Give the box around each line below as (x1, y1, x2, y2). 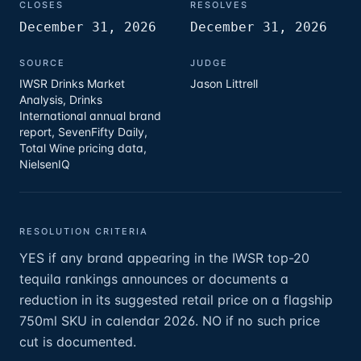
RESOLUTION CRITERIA (19, 226, 148, 237)
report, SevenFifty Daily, (19, 125, 147, 139)
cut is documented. (19, 334, 136, 350)
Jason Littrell (190, 77, 258, 90)
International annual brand (19, 109, 161, 122)
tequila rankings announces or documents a (19, 271, 288, 287)
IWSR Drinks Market (19, 77, 125, 90)
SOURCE (19, 57, 65, 68)
